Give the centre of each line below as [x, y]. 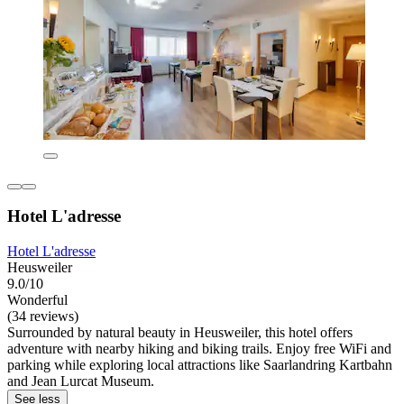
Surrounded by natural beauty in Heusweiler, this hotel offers [180, 333]
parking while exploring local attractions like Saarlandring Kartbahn [200, 365]
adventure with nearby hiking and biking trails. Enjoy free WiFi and [199, 349]
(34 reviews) [43, 317]
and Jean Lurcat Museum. [81, 381]
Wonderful [37, 300]
